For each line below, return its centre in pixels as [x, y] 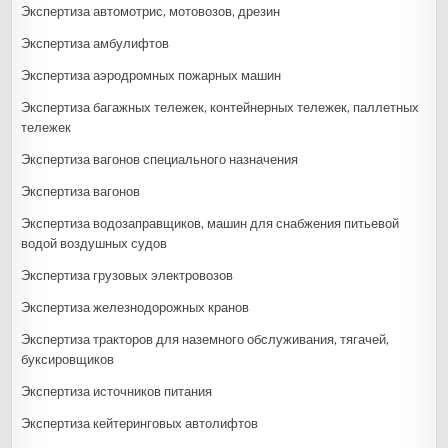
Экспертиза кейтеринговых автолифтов [140, 423]
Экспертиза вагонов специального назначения [160, 159]
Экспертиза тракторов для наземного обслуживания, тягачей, [205, 339]
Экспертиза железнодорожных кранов [135, 307]
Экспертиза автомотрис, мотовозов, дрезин [151, 11]
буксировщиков [68, 359]
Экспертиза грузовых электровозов [127, 275]
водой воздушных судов [94, 243]
